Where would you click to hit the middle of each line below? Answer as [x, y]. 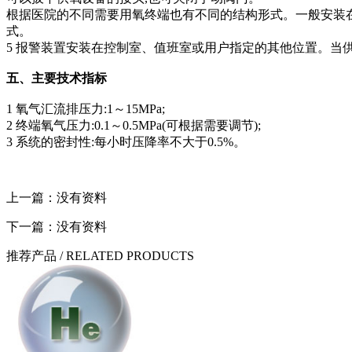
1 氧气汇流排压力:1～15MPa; [86, 109]
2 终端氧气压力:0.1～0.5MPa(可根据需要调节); [134, 126]
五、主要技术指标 [57, 79]
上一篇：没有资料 [57, 198]
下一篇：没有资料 [57, 227]
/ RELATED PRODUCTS [127, 256]
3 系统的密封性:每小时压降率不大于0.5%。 [126, 142]
